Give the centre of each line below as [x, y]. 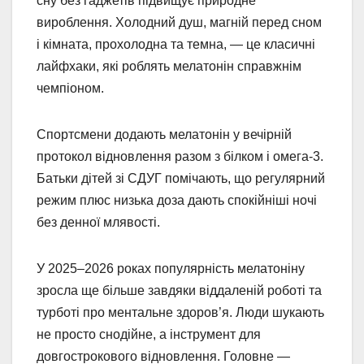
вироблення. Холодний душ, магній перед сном [179, 23]
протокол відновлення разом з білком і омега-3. [180, 157]
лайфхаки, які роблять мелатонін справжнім [169, 67]
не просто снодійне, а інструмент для [149, 335]
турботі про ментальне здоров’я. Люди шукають [180, 313]
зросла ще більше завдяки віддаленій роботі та [179, 291]
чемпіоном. [70, 89]
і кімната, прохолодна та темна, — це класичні [176, 45]
